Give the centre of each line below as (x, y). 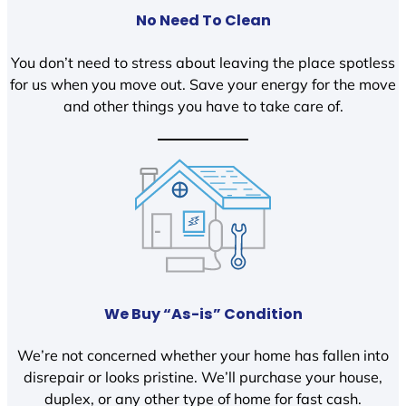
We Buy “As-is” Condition (203, 314)
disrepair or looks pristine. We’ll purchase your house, (203, 377)
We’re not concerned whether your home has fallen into (203, 356)
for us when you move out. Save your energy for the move (203, 84)
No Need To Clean (203, 21)
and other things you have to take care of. (203, 106)
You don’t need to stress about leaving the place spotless (203, 62)
